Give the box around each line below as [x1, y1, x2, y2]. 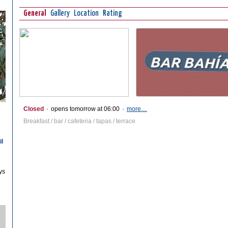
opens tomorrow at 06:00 [51, 105, 120, 112]
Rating [103, 10, 122, 17]
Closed [23, 105, 44, 112]
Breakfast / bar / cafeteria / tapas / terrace [23, 118, 135, 125]
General [23, 10, 46, 17]
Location [74, 10, 99, 17]
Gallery [50, 10, 70, 17]
